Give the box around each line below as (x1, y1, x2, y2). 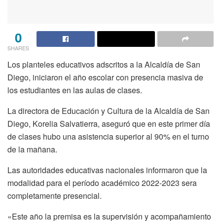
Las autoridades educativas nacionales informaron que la (7, 164, 207, 176)
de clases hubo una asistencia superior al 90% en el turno (7, 130, 209, 142)
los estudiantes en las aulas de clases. (7, 84, 142, 96)
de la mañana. (7, 143, 57, 155)
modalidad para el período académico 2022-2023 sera (7, 177, 197, 188)
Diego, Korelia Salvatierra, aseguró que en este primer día (7, 117, 210, 129)
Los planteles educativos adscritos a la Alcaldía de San (7, 58, 200, 70)
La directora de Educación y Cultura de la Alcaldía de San (7, 105, 210, 116)
